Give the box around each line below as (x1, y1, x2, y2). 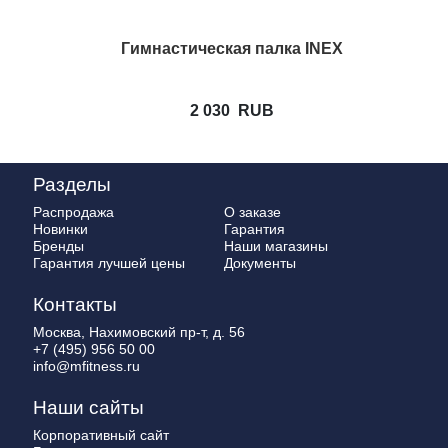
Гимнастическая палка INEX (121, 40, 344, 58)
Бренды (33, 238, 84, 255)
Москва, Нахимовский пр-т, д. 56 (33, 324, 245, 341)
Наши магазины (224, 238, 328, 255)
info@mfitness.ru (33, 358, 140, 375)
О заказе (224, 204, 281, 221)
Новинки (33, 221, 88, 238)
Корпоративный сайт (33, 427, 169, 444)
